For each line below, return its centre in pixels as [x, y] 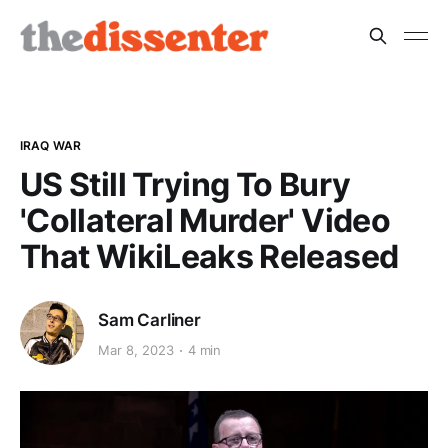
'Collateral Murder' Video [205, 220]
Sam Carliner [149, 319]
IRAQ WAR [50, 145]
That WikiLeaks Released [209, 256]
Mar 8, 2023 [136, 350]
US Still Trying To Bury [185, 184]
